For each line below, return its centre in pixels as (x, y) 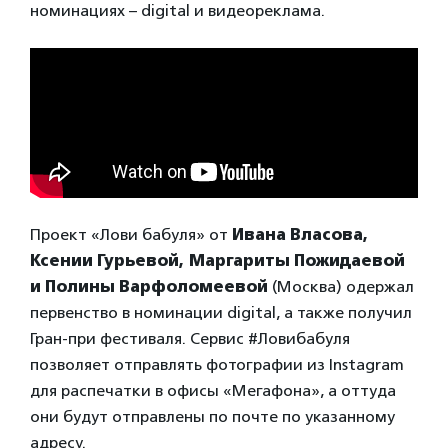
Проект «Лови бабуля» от (131, 234)
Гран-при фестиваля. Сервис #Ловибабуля (190, 338)
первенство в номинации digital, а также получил (221, 312)
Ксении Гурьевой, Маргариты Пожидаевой (217, 260)
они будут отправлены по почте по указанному (212, 416)
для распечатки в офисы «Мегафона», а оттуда (213, 390)
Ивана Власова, (300, 234)
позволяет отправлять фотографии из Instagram (217, 364)
